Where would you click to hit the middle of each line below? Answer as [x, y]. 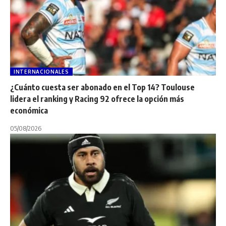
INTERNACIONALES [41, 71]
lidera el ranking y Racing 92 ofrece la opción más [97, 99]
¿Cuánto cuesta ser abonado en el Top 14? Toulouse [102, 87]
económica [29, 110]
